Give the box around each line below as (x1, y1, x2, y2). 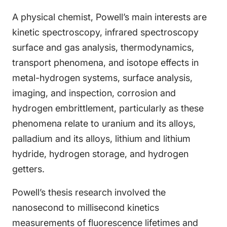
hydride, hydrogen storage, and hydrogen (12, 148, 188, 159)
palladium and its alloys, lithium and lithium (12, 133, 191, 144)
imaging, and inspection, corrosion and (12, 88, 176, 98)
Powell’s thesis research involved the (12, 187, 166, 198)
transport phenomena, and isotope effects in (12, 57, 199, 68)
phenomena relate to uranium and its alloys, (12, 118, 196, 129)
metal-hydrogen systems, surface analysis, (12, 72, 193, 83)
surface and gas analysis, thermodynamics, (12, 42, 194, 53)
